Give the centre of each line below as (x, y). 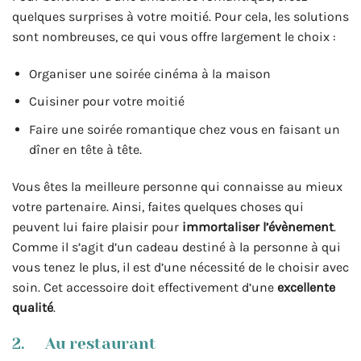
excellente (306, 287)
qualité (33, 307)
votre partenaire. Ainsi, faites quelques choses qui (158, 206)
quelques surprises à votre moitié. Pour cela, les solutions (180, 16)
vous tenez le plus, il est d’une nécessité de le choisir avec (180, 267)
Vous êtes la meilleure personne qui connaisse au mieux (177, 186)
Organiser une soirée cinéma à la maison (149, 73)
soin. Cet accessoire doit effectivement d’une (145, 287)
